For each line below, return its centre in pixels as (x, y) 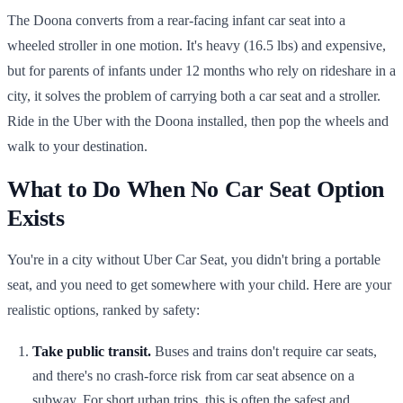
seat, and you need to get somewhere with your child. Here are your (199, 285)
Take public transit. (92, 351)
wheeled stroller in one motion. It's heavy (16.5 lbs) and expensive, (197, 45)
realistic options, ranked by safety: (103, 310)
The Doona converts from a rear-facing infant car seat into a (176, 20)
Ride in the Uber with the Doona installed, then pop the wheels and (198, 121)
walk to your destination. (77, 146)
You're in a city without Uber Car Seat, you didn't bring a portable (194, 260)
